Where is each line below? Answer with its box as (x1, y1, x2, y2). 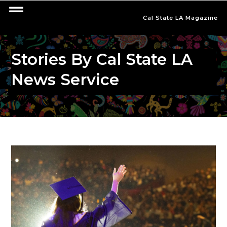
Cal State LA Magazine (143, 14, 218, 21)
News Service (11, 70, 120, 90)
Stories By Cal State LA (11, 50, 193, 69)
